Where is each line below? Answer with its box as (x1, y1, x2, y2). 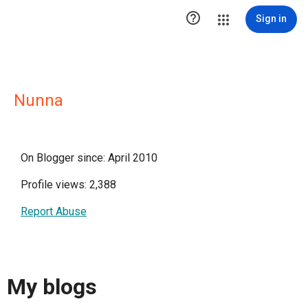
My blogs (7, 274, 97, 300)
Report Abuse (21, 205, 87, 218)
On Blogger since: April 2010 (21, 151, 157, 164)
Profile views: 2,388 (21, 178, 116, 191)
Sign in (256, 13, 287, 24)
